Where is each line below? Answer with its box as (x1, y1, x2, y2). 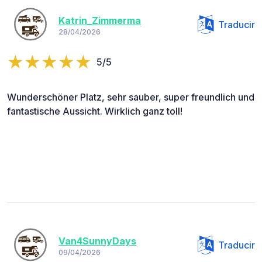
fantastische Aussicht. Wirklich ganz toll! (7, 105, 182, 118)
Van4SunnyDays (58, 235, 136, 247)
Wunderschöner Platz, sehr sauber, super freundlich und (7, 91, 254, 104)
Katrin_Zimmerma (58, 14, 141, 26)
